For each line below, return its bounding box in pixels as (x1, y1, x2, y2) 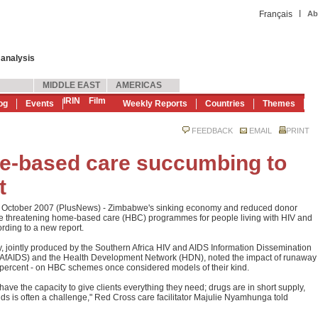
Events (26, 99, 54, 109)
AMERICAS (116, 80, 162, 90)
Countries (205, 99, 245, 109)
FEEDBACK (192, 126, 233, 135)
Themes (263, 99, 295, 109)
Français (259, 9, 292, 19)
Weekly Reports (123, 99, 187, 109)
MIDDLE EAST (43, 80, 100, 90)
